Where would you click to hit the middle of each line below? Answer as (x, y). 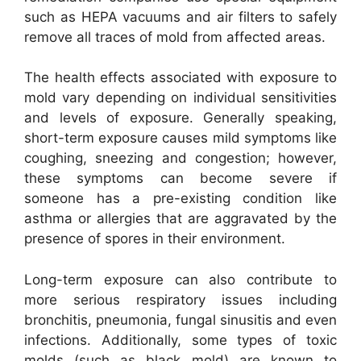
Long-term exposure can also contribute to (180, 279)
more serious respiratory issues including (180, 299)
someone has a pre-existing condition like (180, 198)
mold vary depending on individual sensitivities (180, 98)
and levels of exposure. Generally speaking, (180, 118)
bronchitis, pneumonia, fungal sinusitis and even (180, 320)
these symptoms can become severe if (180, 178)
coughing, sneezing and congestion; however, (180, 158)
